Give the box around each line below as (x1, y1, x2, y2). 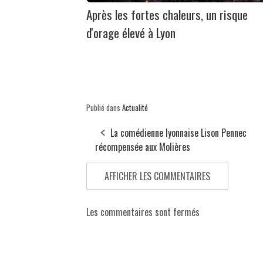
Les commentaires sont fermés (86, 204, 200, 219)
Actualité (122, 101, 148, 113)
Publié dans (86, 101, 122, 113)
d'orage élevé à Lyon (86, 23, 176, 42)
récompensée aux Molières (95, 139, 193, 154)
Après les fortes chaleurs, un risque (86, 5, 248, 23)
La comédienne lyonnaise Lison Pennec (110, 125, 247, 140)
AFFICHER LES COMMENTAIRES (104, 168, 210, 183)
